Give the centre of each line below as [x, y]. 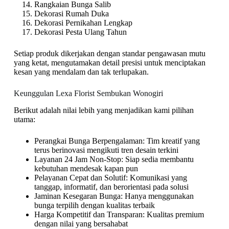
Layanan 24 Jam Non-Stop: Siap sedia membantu [114, 159]
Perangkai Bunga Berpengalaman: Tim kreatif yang [117, 141]
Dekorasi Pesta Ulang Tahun [80, 32]
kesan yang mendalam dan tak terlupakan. [81, 72]
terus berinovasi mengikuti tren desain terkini [106, 150]
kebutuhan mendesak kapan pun [86, 169]
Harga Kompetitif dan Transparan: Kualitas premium [119, 215]
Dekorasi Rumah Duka [71, 14]
